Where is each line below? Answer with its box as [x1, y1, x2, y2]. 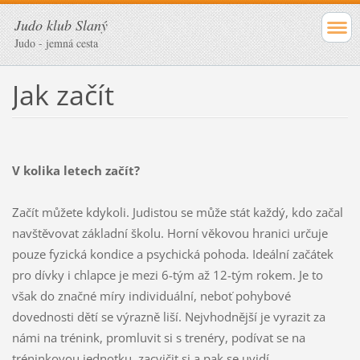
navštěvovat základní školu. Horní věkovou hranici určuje [11, 224, 328, 241]
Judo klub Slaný [14, 15, 108, 35]
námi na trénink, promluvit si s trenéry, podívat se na [11, 329, 305, 346]
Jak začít [11, 76, 114, 113]
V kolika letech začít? [11, 162, 140, 178]
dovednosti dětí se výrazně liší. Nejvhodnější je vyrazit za [11, 308, 325, 325]
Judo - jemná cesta [14, 35, 98, 51]
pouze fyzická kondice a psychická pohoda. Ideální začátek [11, 245, 333, 262]
